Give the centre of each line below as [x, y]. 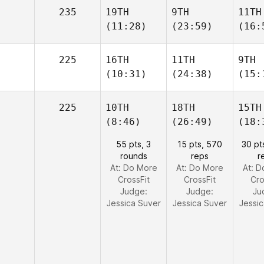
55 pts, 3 [133, 144]
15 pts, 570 [200, 144]
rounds [133, 156]
